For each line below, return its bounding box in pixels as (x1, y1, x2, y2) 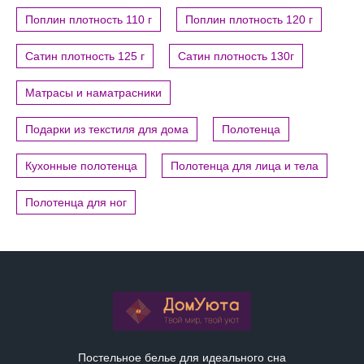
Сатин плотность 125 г (25, 49, 145, 63)
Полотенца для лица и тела (171, 158, 318, 172)
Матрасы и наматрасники (25, 85, 162, 99)
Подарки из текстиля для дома (25, 122, 188, 136)
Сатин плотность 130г (178, 49, 294, 63)
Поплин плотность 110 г (25, 12, 152, 26)
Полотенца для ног (25, 195, 127, 209)
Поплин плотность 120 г (185, 12, 313, 26)
